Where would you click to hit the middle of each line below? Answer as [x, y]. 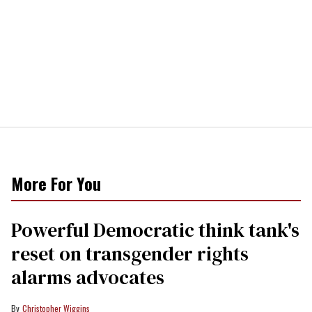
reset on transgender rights [130, 253]
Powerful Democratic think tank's [155, 229]
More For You [56, 183]
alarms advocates [88, 277]
